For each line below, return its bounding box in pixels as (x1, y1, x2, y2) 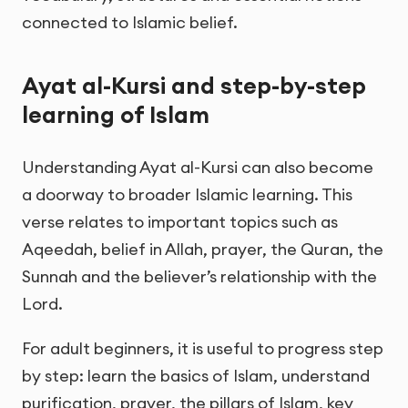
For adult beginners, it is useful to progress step (22, 338, 383, 360)
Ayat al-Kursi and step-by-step (22, 71, 366, 101)
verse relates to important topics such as (22, 211, 338, 233)
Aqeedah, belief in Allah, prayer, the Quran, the (22, 239, 383, 260)
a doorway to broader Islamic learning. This (22, 184, 352, 206)
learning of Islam (22, 100, 209, 130)
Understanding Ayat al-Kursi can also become (22, 157, 373, 178)
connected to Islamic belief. (22, 11, 238, 33)
